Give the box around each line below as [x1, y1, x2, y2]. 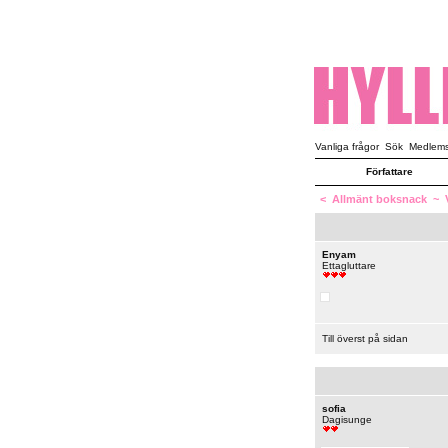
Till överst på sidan [321, 333, 408, 344]
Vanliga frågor [314, 141, 379, 152]
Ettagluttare [321, 260, 376, 271]
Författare [366, 166, 413, 177]
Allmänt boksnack [331, 193, 427, 205]
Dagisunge [321, 414, 372, 425]
